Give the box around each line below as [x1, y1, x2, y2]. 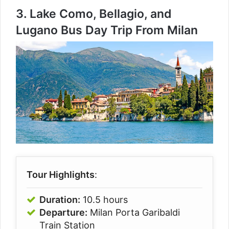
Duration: [39, 194, 80, 205]
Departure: [39, 207, 87, 218]
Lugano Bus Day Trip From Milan [16, 22, 198, 37]
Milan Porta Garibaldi [87, 207, 180, 218]
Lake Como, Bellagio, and [30, 6, 172, 21]
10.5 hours [80, 194, 128, 205]
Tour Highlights [27, 169, 95, 180]
